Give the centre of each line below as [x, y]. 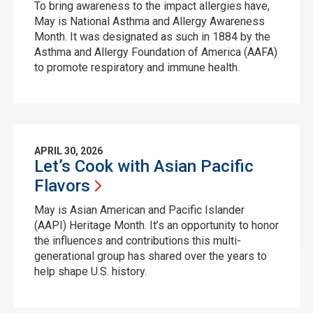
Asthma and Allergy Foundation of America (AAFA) [155, 52]
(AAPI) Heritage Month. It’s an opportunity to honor [156, 225]
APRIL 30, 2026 [68, 151]
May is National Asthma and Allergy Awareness [149, 21]
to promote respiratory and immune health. [137, 67]
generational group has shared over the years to [150, 256]
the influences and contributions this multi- [137, 241]
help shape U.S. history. [90, 271]
